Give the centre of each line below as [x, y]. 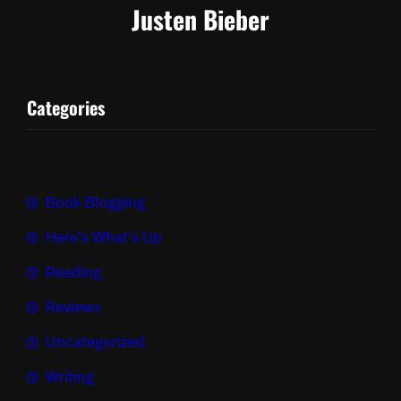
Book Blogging [95, 203]
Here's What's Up [104, 238]
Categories [66, 107]
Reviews [73, 307]
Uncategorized [95, 342]
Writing [70, 377]
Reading [73, 273]
